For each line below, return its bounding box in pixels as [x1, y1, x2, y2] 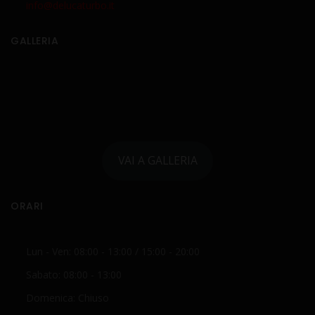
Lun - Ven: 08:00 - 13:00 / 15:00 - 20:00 [26, 244, 200, 258]
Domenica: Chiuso [26, 290, 109, 304]
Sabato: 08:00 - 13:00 [26, 267, 122, 281]
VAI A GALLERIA [117, 153, 198, 169]
